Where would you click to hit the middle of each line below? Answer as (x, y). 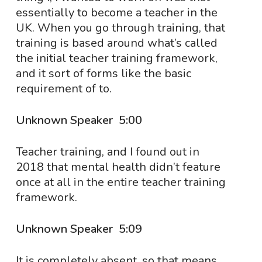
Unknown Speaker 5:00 (80, 120)
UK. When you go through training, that (120, 28)
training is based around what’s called (116, 43)
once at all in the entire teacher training (120, 182)
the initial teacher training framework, (116, 58)
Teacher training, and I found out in (107, 152)
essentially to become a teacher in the (116, 13)
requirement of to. (63, 89)
